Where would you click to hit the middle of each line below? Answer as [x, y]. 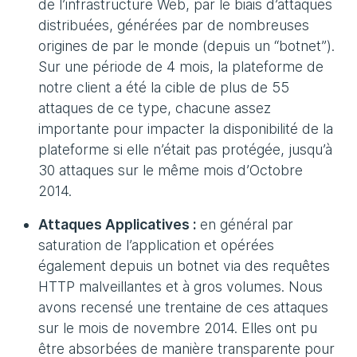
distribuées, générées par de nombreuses [174, 25]
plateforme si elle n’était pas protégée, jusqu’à [185, 149]
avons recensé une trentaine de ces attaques [183, 307]
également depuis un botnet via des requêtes [184, 266]
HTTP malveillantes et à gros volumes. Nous [180, 286]
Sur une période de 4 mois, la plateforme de [181, 67]
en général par [245, 224]
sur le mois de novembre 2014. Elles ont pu [178, 328]
